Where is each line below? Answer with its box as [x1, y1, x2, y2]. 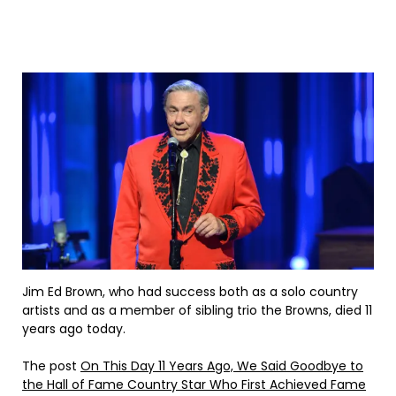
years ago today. [22, 320, 126, 339]
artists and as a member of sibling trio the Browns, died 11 [22, 301, 372, 320]
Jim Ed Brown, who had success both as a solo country [22, 283, 358, 301]
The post [22, 357, 80, 376]
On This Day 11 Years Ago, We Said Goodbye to [80, 357, 363, 376]
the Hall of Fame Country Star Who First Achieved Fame [22, 376, 366, 394]
